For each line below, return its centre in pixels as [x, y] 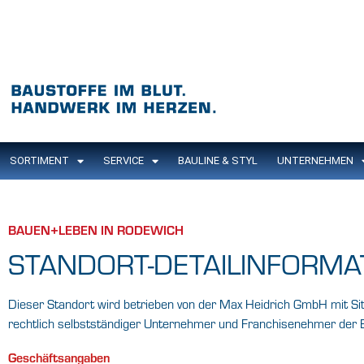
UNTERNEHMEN [315, 161]
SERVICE [123, 161]
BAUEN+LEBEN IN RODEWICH [96, 230]
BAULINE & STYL [218, 161]
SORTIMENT [39, 161]
